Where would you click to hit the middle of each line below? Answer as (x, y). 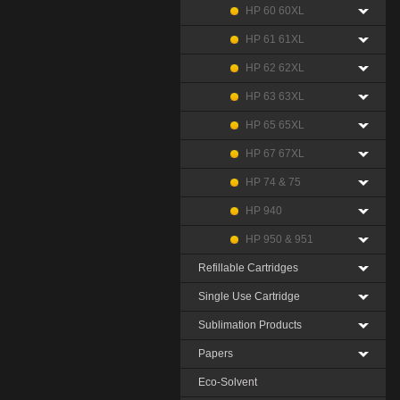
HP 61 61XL (275, 39)
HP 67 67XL (275, 154)
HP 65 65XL (275, 125)
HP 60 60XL (275, 11)
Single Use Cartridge (249, 296)
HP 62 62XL (275, 68)
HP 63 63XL (275, 96)
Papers (216, 354)
